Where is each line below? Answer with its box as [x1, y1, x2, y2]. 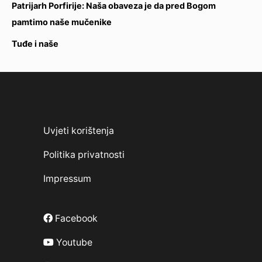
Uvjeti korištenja [43, 125, 114, 137]
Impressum [43, 173, 91, 185]
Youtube [54, 237, 92, 249]
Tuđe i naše [12, 39, 58, 49]
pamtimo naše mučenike [12, 17, 112, 27]
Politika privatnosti [43, 149, 125, 161]
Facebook [53, 213, 98, 225]
